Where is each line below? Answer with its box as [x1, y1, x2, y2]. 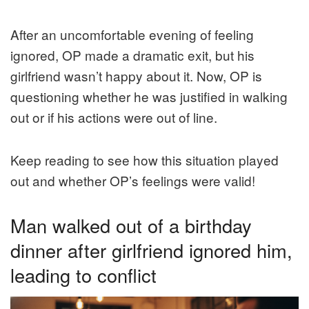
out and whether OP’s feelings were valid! [10, 170, 255, 190]
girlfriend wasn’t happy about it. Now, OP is [10, 66, 262, 85]
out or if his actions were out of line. [10, 107, 217, 126]
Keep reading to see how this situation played [10, 150, 279, 169]
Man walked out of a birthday [10, 211, 252, 239]
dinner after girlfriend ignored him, [10, 236, 292, 263]
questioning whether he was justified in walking [10, 86, 288, 106]
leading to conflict [10, 261, 157, 288]
